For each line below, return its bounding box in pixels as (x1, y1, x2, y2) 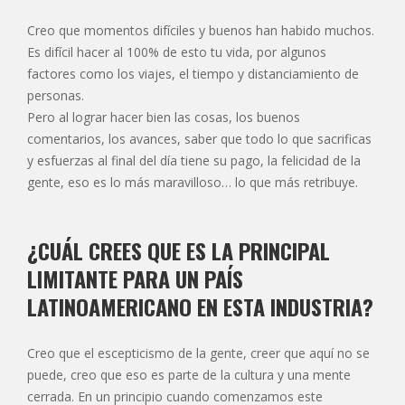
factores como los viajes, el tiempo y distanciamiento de (27, 64, 359, 82)
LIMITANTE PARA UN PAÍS (27, 261, 243, 295)
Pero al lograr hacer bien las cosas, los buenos (27, 108, 300, 126)
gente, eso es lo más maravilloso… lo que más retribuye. (27, 173, 358, 191)
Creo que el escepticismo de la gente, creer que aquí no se (27, 344, 370, 362)
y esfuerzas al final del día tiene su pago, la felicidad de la (27, 151, 361, 169)
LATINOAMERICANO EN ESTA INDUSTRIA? (27, 289, 373, 323)
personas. (27, 86, 84, 104)
